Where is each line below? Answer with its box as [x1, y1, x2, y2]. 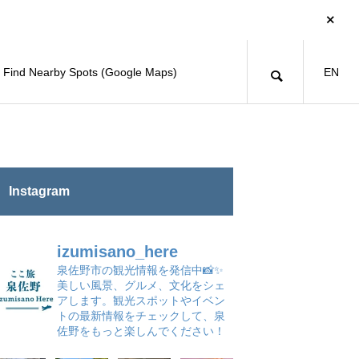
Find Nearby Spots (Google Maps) [2, 66, 177, 79]
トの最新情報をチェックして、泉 [57, 309, 225, 322]
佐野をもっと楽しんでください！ [57, 325, 225, 337]
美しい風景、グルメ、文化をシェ [57, 279, 225, 292]
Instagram [9, 184, 70, 198]
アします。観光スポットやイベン [57, 294, 225, 307]
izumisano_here [57, 243, 178, 260]
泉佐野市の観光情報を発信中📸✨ [57, 264, 224, 276]
